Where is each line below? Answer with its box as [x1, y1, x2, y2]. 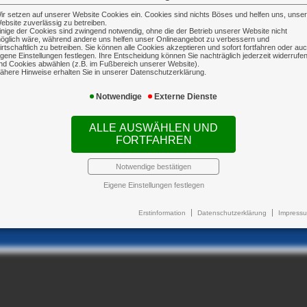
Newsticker [90, 186, 206, 217]
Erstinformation [138, 208, 186, 217]
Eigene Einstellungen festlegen [103, 180, 204, 189]
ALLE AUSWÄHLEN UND [89, 121, 218, 134]
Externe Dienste [153, 92, 217, 101]
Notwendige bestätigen [116, 162, 191, 171]
